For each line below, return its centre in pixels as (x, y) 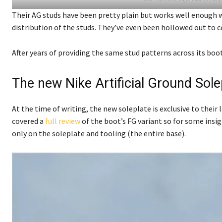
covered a (28, 121)
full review (63, 121)
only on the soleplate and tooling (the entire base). (99, 133)
